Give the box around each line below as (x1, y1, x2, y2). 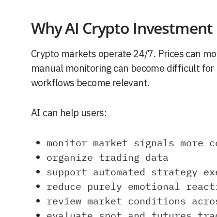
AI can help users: (31, 106, 107, 120)
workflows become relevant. (31, 76, 150, 90)
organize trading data (46, 151, 169, 164)
